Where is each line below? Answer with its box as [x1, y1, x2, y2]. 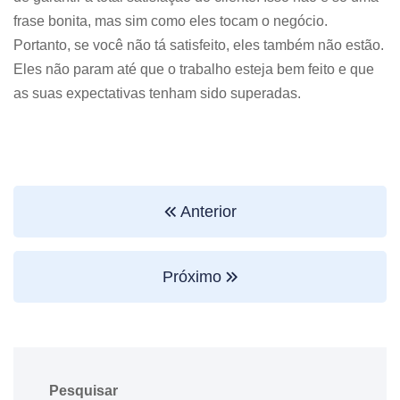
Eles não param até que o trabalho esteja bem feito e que [13, 61, 374, 77]
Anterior [176, 202, 237, 221]
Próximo [162, 267, 226, 286]
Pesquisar [49, 382, 118, 398]
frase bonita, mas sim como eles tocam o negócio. [13, 12, 328, 29]
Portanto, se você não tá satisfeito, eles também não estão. [13, 37, 384, 53]
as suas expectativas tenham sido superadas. [13, 85, 301, 101]
